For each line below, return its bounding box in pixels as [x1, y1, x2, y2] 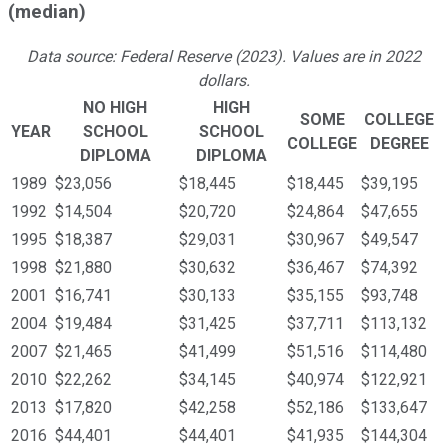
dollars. [198, 70, 250, 90]
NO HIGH [83, 97, 147, 117]
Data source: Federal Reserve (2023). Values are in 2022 [27, 46, 421, 66]
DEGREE [369, 133, 429, 153]
